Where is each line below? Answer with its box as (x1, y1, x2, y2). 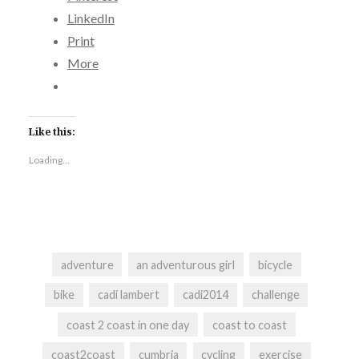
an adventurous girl (136, 257, 236, 272)
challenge (251, 288, 300, 302)
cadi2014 (182, 288, 228, 302)
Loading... (28, 154, 70, 167)
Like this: (28, 125, 75, 139)
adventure (60, 257, 114, 272)
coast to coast (212, 317, 287, 332)
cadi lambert (98, 288, 160, 302)
